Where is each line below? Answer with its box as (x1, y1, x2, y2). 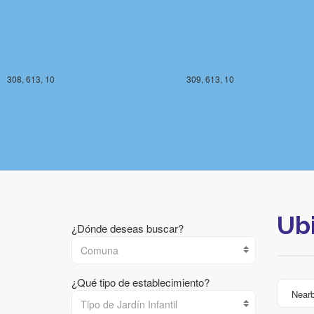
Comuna (81, 243, 118, 257)
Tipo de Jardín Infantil (81, 297, 177, 311)
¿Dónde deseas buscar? (71, 221, 184, 235)
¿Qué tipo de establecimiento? (71, 275, 210, 289)
